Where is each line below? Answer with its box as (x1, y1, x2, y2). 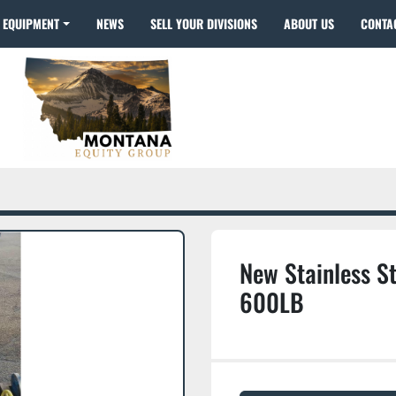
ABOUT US (290, 14, 334, 33)
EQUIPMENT (8, 14, 60, 33)
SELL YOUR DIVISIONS (156, 14, 257, 33)
